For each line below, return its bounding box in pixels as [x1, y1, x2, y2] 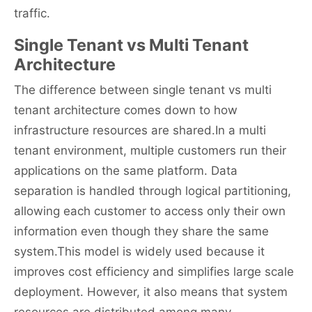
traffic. [14, 6, 50, 21]
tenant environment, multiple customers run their [14, 143, 286, 158]
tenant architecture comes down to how [14, 103, 237, 118]
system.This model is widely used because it [14, 244, 265, 259]
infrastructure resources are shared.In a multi [14, 123, 266, 138]
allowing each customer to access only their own [14, 204, 286, 219]
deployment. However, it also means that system [14, 285, 288, 299]
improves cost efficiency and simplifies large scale [14, 265, 294, 279]
